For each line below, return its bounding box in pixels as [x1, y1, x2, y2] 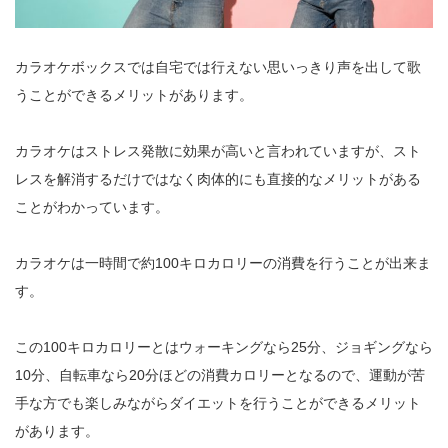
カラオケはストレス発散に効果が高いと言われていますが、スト [15, 142, 421, 159]
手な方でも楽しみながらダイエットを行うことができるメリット [15, 394, 421, 411]
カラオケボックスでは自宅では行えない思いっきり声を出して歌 [15, 58, 421, 75]
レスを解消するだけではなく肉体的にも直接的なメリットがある [15, 170, 421, 187]
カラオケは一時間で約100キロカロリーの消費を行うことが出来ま [15, 254, 431, 271]
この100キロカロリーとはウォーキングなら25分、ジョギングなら [15, 338, 433, 355]
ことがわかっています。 [15, 198, 169, 215]
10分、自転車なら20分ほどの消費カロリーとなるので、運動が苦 [15, 366, 425, 383]
